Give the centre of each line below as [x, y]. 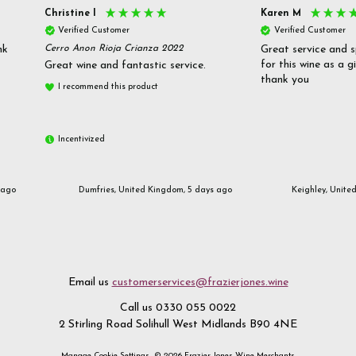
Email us [90, 282]
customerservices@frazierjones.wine [200, 282]
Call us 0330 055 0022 [178, 308]
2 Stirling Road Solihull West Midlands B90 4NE [178, 324]
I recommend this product [108, 87]
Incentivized [81, 139]
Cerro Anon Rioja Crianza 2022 [114, 48]
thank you [284, 79]
